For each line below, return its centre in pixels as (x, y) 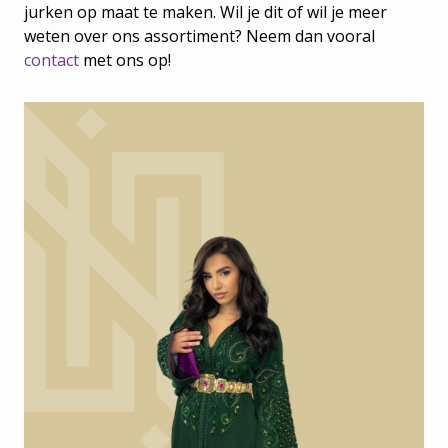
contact (51, 60)
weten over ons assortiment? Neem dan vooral (199, 36)
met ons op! (125, 60)
